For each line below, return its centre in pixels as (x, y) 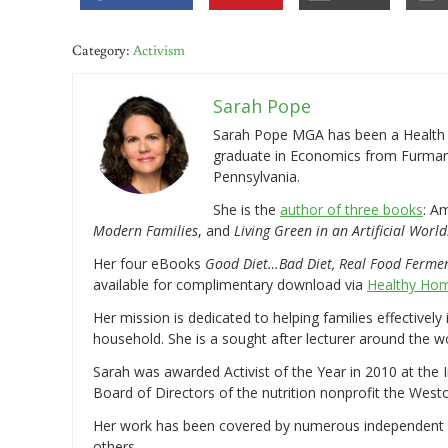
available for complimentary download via (230, 284)
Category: (102, 49)
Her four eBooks (149, 263)
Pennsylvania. (256, 176)
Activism (159, 49)
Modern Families (145, 230)
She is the (246, 209)
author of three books (351, 209)
